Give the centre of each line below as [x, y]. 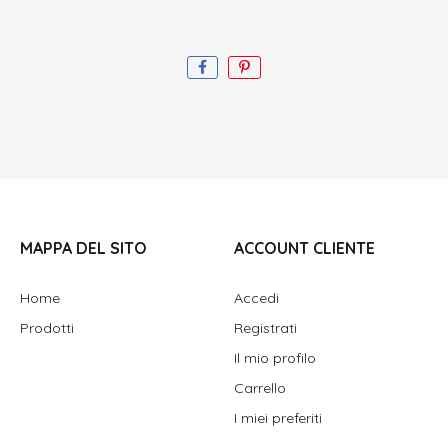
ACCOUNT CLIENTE [304, 247]
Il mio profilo [275, 357]
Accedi [256, 297]
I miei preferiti [278, 417]
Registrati [265, 327]
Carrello [260, 387]
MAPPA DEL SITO [83, 247]
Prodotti [47, 327]
